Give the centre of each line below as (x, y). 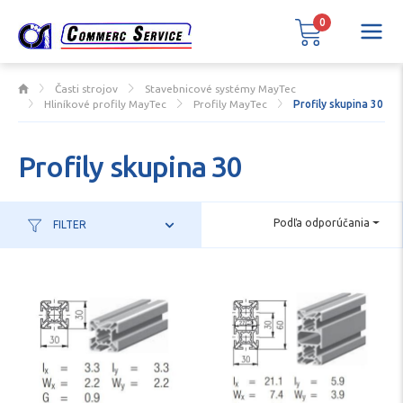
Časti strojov (87, 89)
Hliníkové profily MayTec (106, 104)
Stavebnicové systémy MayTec (220, 89)
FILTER (69, 224)
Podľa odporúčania (322, 223)
